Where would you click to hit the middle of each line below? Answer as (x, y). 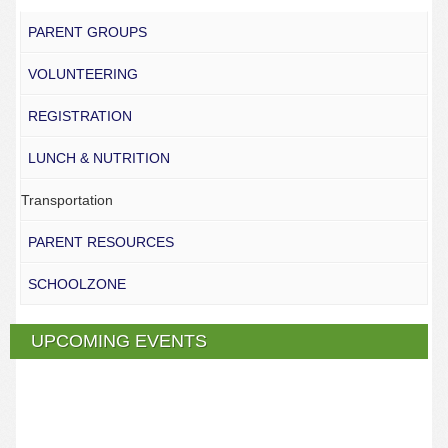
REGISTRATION (79, 116)
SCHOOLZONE (76, 284)
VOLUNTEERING (82, 74)
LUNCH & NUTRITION (98, 158)
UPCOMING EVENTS (119, 340)
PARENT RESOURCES (100, 242)
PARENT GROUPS (87, 32)
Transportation (66, 200)
